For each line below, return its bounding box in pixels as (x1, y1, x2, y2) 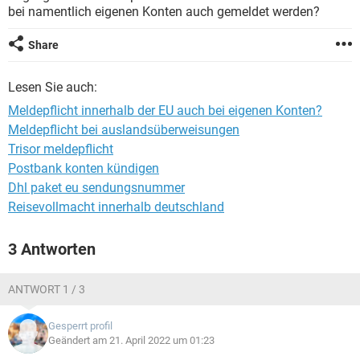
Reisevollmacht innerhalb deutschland (8, 199, 224, 215)
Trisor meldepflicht (8, 141, 113, 157)
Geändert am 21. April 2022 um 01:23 (48, 334, 215, 346)
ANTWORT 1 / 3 (8, 283, 85, 296)
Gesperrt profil (48, 320, 112, 332)
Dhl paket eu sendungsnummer (8, 180, 185, 195)
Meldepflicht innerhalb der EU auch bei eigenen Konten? (8, 103, 322, 118)
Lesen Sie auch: (8, 80, 97, 95)
